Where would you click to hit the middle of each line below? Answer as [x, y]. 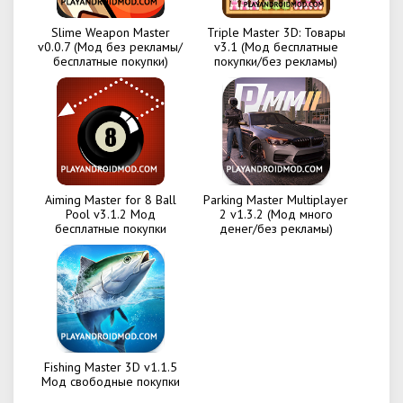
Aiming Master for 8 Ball [110, 200]
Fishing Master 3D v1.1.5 [110, 367]
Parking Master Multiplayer [276, 200]
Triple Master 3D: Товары [276, 32]
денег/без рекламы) [276, 228]
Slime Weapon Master [110, 32]
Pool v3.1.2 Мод [110, 214]
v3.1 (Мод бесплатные [276, 47]
